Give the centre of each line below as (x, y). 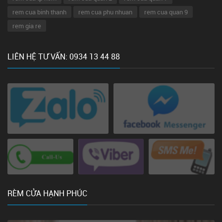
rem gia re (27, 26)
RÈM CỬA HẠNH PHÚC (47, 193)
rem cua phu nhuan (105, 12)
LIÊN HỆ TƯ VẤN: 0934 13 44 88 (64, 56)
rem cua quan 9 (166, 12)
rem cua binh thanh (39, 12)
